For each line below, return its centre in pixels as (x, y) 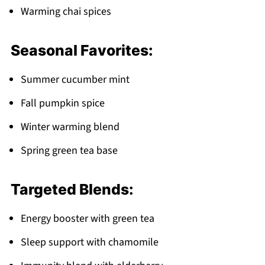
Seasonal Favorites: (82, 50)
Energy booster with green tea (87, 218)
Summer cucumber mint (75, 79)
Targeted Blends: (72, 189)
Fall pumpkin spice (62, 103)
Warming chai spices (66, 11)
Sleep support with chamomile (89, 242)
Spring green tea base (69, 150)
